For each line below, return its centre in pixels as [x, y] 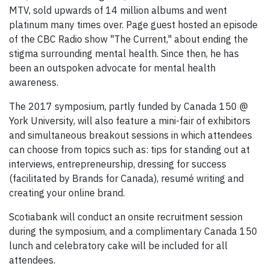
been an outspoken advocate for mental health [112, 68]
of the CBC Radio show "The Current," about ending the [128, 39]
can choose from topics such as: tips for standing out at [129, 150]
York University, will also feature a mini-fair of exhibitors [130, 121]
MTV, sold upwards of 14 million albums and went [118, 11]
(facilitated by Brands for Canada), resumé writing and [126, 179]
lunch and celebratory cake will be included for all [118, 246]
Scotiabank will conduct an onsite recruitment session [126, 217]
